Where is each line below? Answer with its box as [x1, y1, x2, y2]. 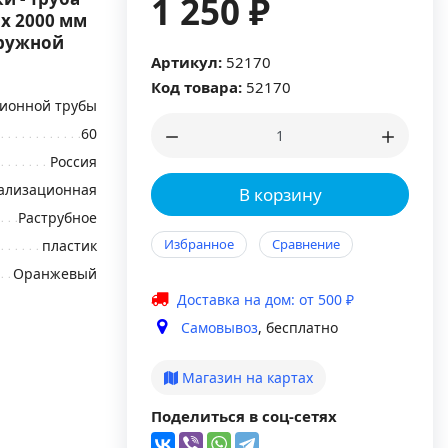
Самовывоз [181, 318, 258, 337]
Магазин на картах [178, 368, 313, 387]
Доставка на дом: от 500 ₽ [177, 290, 354, 309]
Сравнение [272, 235, 340, 253]
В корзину [238, 183, 322, 206]
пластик [42, 236, 97, 255]
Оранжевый [13, 264, 97, 283]
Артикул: [151, 52, 222, 72]
